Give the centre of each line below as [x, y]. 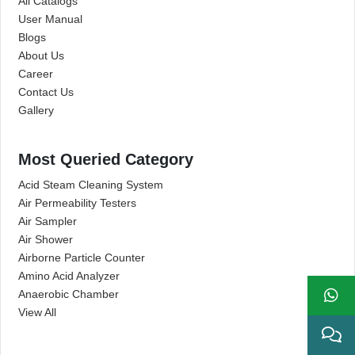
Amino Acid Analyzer [69, 276]
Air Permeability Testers [77, 203]
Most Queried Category [106, 159]
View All [37, 312]
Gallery [36, 110]
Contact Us [46, 92]
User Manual [50, 19]
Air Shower [46, 239]
